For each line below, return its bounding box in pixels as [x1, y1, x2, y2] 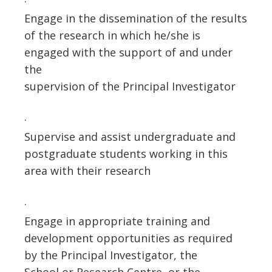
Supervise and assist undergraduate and [24, 129, 236, 144]
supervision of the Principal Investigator [24, 79, 236, 93]
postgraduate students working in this [24, 146, 228, 161]
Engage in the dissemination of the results [24, 11, 247, 25]
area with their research [24, 163, 151, 178]
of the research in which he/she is [24, 28, 200, 42]
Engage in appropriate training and [24, 214, 210, 228]
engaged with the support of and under [24, 45, 233, 59]
